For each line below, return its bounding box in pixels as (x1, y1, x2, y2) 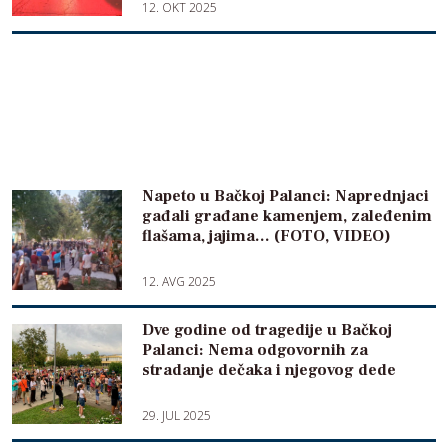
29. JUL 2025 (142, 407, 211, 424)
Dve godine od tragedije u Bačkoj (142, 320, 392, 340)
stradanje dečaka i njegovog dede (142, 360, 396, 380)
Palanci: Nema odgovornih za (142, 340, 368, 360)
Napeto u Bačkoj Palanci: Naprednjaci (142, 186, 429, 206)
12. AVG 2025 (142, 273, 216, 290)
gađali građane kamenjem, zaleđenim (142, 206, 432, 226)
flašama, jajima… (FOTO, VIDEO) (142, 226, 391, 246)
